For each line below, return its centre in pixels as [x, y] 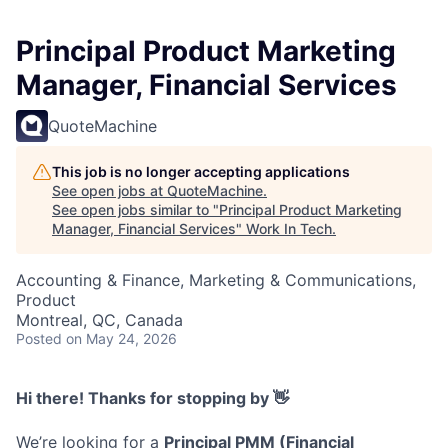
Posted [39, 339]
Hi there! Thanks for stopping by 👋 [152, 398]
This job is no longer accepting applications [201, 172]
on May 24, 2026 [121, 339]
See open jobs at [109, 191]
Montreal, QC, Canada [99, 320]
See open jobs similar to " [135, 210]
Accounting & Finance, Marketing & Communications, [216, 280]
